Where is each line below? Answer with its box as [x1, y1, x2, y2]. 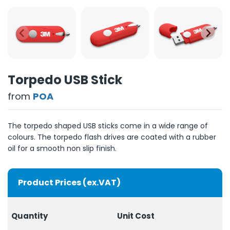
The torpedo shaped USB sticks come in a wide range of [8, 121, 208, 131]
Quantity [11, 210, 48, 221]
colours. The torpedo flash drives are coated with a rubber [8, 132, 216, 143]
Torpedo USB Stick [8, 71, 122, 89]
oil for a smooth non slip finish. [8, 143, 117, 154]
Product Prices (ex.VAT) [18, 176, 121, 188]
